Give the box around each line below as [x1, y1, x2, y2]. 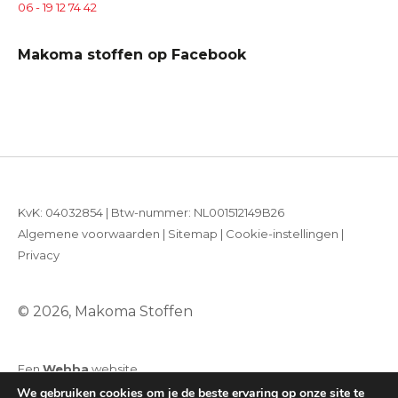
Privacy [18, 248, 60, 263]
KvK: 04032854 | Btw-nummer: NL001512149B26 [18, 205, 284, 220]
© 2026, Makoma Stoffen [18, 303, 193, 321]
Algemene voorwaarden [18, 227, 160, 242]
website [89, 362, 138, 377]
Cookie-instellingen [226, 227, 338, 242]
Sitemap [168, 227, 218, 242]
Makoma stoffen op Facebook [18, 46, 246, 64]
